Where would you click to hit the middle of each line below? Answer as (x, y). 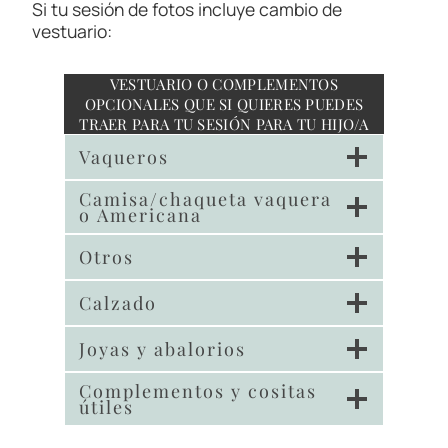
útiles (106, 407)
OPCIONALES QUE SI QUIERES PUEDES (224, 104)
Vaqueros (124, 157)
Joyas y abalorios (162, 349)
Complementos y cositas (198, 391)
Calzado (118, 303)
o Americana (140, 215)
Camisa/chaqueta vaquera (205, 199)
